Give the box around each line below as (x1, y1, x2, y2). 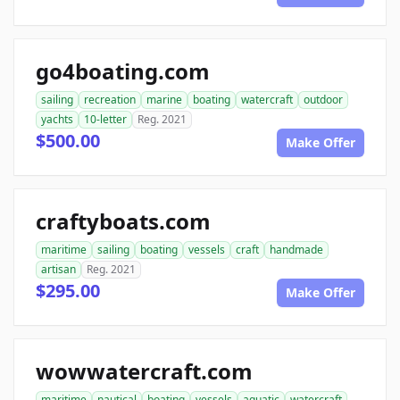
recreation (84, 92, 136, 108)
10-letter (84, 112, 127, 128)
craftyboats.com (36, 206, 211, 237)
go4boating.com (36, 56, 210, 87)
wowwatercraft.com (36, 356, 253, 387)
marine (146, 92, 182, 108)
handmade (270, 242, 323, 258)
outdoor (304, 92, 343, 108)
